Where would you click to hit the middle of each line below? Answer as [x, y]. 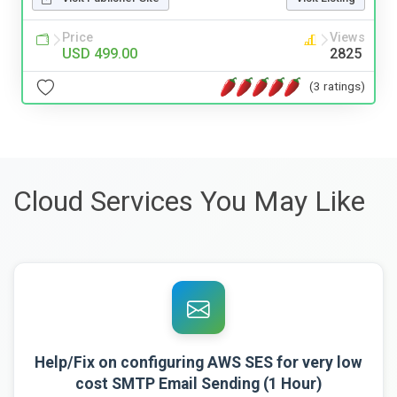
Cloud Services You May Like [189, 201]
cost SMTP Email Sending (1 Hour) [198, 383]
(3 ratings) [337, 86]
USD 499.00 [100, 53]
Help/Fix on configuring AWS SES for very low [198, 362]
